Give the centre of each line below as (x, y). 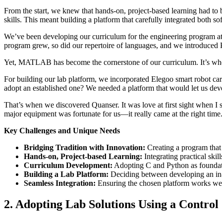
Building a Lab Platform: (66, 174)
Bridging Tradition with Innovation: (84, 148)
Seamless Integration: (60, 183)
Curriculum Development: (68, 166)
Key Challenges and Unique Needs (62, 131)
